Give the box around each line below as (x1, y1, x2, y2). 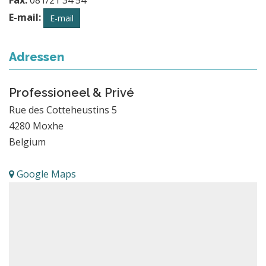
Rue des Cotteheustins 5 (9, 103, 117, 116)
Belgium (9, 135, 46, 148)
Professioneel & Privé (9, 85, 134, 100)
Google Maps (14, 167, 76, 180)
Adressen (9, 49, 64, 64)
